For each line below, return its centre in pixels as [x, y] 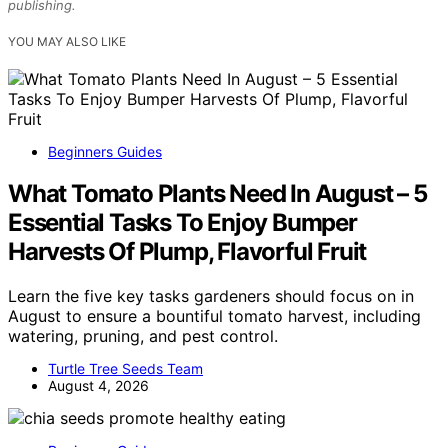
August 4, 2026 [98, 386]
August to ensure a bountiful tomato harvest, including [214, 316]
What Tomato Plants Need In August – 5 [217, 194]
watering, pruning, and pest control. [143, 336]
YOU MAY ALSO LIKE [67, 41]
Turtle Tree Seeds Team [125, 369]
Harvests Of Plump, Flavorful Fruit [187, 252]
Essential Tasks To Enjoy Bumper [182, 223]
